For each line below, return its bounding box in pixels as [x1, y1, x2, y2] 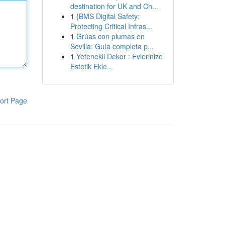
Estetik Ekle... [70, 61, 113, 71]
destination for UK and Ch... [70, 1, 158, 11]
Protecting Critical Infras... [70, 21, 152, 31]
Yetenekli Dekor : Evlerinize [76, 51, 163, 61]
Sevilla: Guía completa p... [70, 41, 154, 51]
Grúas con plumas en [76, 31, 145, 41]
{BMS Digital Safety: [76, 11, 140, 21]
